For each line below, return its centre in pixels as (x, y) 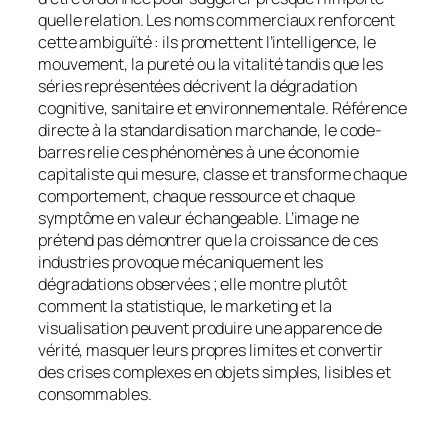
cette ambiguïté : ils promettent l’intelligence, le (207, 42)
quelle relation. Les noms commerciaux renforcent (217, 20)
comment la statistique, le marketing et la (185, 306)
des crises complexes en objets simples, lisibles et (214, 372)
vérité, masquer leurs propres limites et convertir (210, 350)
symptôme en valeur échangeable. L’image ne (198, 218)
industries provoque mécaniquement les (181, 262)
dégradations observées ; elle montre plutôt (192, 284)
